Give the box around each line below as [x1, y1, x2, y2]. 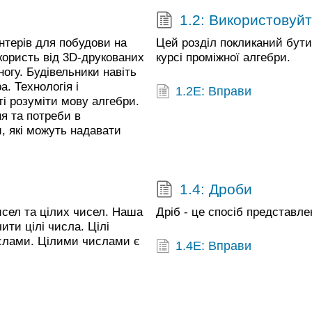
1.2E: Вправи [175, 84, 252, 99]
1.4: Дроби [179, 180, 252, 197]
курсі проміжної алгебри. [156, 51, 290, 64]
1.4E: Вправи [175, 239, 252, 253]
